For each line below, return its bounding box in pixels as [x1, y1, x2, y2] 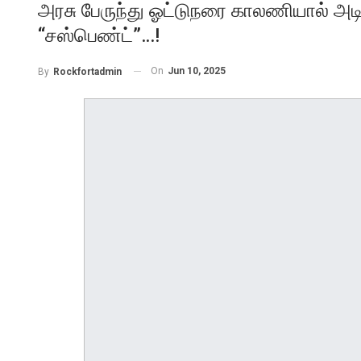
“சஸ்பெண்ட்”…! [38, 24, 160, 47]
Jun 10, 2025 [168, 65, 226, 77]
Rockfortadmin [53, 65, 122, 77]
